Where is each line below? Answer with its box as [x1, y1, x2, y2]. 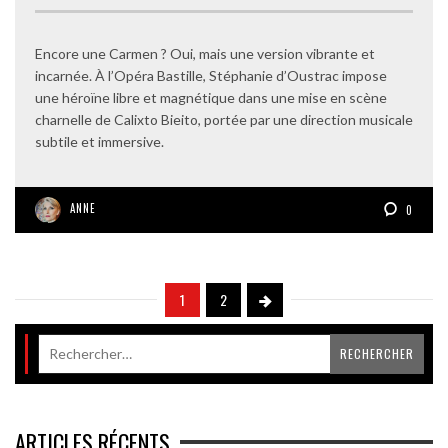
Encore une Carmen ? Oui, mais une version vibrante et [35, 45, 375, 63]
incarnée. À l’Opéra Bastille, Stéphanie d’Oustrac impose [35, 67, 387, 85]
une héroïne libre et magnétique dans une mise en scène [35, 89, 387, 107]
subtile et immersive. [35, 133, 164, 151]
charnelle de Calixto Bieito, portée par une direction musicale [35, 111, 413, 129]
